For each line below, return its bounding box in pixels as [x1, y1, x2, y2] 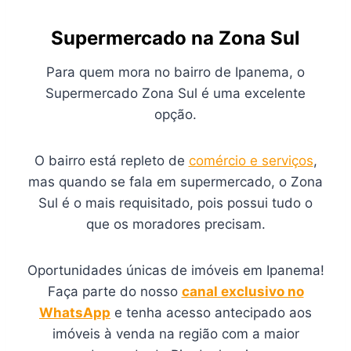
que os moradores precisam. [85, 215, 266, 232]
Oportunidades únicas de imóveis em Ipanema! [27, 262, 324, 278]
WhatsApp [39, 304, 110, 320]
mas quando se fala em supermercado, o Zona [28, 173, 323, 190]
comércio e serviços [188, 152, 313, 168]
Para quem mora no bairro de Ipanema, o [46, 63, 305, 80]
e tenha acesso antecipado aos [110, 304, 312, 320]
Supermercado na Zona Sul [51, 26, 300, 49]
